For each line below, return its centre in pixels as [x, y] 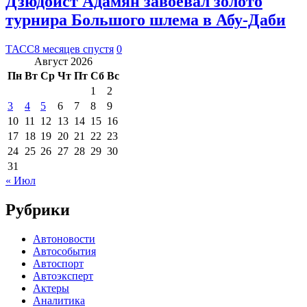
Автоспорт [58, 263]
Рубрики [38, 209]
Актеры [51, 288]
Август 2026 [63, 61]
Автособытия [64, 251]
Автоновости [64, 238]
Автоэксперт [63, 275]
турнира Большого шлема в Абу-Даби [146, 20]
